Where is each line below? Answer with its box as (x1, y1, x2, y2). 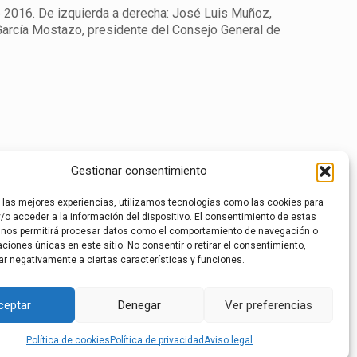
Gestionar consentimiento (71, 163, 208, 178)
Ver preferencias (224, 297, 312, 312)
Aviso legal (203, 335, 253, 346)
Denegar (117, 297, 161, 312)
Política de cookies (25, 335, 110, 346)
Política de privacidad (109, 335, 204, 346)
